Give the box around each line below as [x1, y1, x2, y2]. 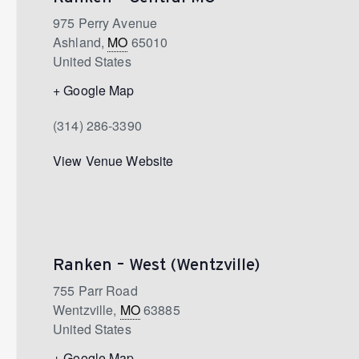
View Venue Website [53, 151, 174, 170]
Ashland [53, 32, 101, 51]
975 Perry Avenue [53, 13, 158, 32]
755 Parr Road [53, 280, 138, 300]
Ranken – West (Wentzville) [53, 254, 260, 273]
